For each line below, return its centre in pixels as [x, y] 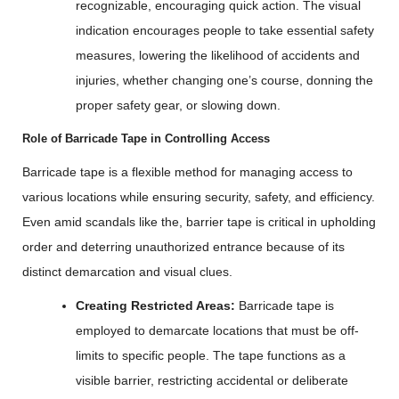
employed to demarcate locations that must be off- [217, 330]
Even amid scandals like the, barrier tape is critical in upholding [199, 222]
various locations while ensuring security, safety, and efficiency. [199, 197]
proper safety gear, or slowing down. [178, 105]
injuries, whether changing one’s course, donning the [224, 80]
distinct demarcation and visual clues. [127, 272]
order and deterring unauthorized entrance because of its [183, 247]
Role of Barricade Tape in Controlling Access [146, 138]
